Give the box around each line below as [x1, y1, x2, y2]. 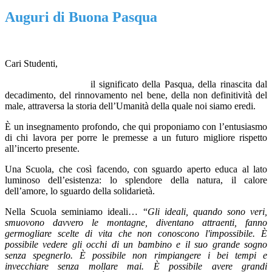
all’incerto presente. [5, 143, 80, 154]
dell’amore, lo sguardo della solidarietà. [5, 186, 155, 197]
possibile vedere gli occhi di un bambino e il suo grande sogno [5, 239, 267, 250]
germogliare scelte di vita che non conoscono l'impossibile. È [5, 228, 267, 239]
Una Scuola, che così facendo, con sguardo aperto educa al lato [5, 164, 267, 175]
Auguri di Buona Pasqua [5, 9, 157, 25]
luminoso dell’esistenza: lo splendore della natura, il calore [5, 175, 267, 186]
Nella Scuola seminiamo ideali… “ [5, 206, 148, 217]
